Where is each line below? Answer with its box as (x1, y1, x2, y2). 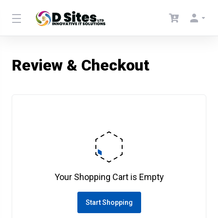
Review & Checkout (12, 56, 149, 74)
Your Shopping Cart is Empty (54, 172, 164, 182)
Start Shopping (85, 199, 133, 206)
